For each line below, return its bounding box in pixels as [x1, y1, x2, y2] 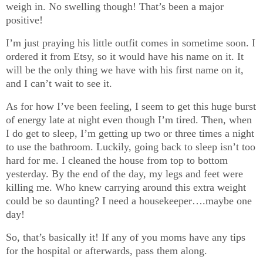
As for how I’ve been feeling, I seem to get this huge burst [6, 100, 256, 112]
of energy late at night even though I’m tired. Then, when [6, 113, 252, 126]
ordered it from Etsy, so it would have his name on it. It [6, 50, 244, 62]
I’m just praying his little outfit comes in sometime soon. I [6, 36, 255, 49]
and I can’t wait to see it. [6, 77, 112, 89]
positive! [6, 14, 43, 26]
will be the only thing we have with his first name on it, [6, 63, 244, 76]
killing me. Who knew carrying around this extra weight [6, 181, 246, 193]
